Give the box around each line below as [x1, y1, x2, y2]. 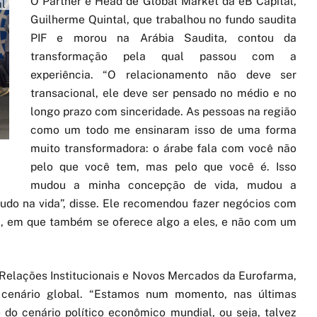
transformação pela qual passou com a [30, 49, 296, 63]
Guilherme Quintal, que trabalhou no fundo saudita [30, 12, 296, 26]
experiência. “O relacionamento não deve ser [30, 67, 296, 81]
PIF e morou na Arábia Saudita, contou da [30, 30, 296, 45]
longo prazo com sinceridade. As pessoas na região [30, 104, 296, 118]
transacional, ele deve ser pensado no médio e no [30, 86, 296, 100]
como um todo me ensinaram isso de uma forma [30, 122, 296, 137]
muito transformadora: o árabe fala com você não [30, 141, 296, 155]
